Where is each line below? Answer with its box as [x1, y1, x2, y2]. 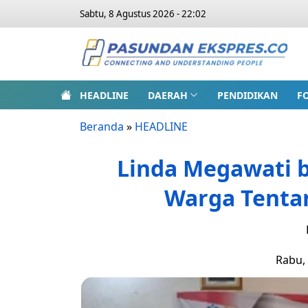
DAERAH [148, 88, 188, 102]
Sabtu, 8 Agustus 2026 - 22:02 [80, 8, 206, 20]
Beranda [80, 119, 124, 134]
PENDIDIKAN [217, 88, 278, 102]
